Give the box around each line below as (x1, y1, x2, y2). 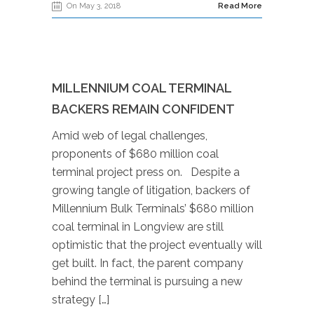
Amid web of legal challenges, (52, 129, 207, 142)
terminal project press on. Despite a (52, 165, 240, 179)
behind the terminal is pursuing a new (52, 275, 243, 288)
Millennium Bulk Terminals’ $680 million (52, 202, 254, 215)
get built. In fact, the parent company (52, 257, 243, 270)
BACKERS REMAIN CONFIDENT (52, 102, 235, 116)
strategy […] (52, 293, 109, 306)
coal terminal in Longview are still (52, 220, 224, 233)
